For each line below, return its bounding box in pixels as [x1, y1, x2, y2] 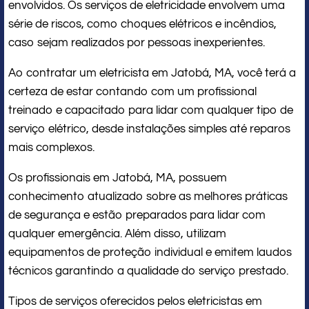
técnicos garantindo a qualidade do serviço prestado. [8, 264, 288, 277]
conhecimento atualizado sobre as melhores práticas [8, 190, 288, 203]
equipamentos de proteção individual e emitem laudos [8, 246, 292, 259]
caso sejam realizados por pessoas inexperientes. [8, 36, 265, 49]
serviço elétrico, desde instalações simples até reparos [8, 122, 290, 135]
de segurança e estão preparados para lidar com [8, 208, 266, 221]
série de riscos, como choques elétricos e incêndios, [8, 17, 277, 30]
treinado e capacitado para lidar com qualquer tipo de [8, 103, 293, 117]
